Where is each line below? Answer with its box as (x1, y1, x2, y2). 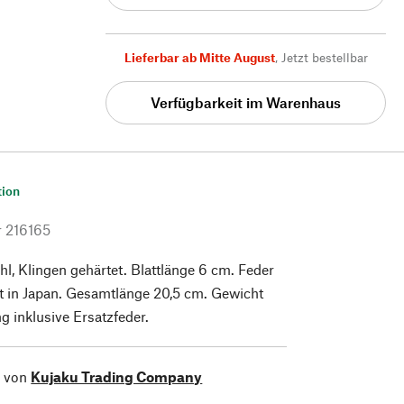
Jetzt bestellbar (280, 49, 368, 65)
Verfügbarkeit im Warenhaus (151, 94, 341, 112)
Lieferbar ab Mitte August (124, 49, 275, 65)
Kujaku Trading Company (31, 367, 203, 385)
